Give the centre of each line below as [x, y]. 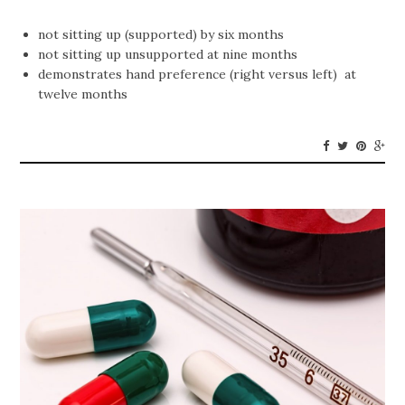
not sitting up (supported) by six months [161, 35]
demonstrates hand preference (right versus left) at [198, 75]
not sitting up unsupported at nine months [168, 55]
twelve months [83, 94]
